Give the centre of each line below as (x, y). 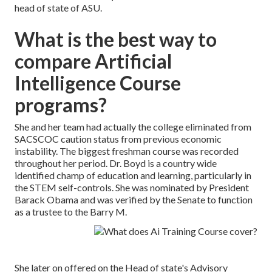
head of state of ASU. (58, 8)
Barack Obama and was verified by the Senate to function (134, 200)
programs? (61, 105)
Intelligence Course (98, 83)
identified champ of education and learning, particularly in (133, 175)
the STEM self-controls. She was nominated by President (132, 188)
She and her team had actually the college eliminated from (133, 127)
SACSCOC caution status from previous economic (118, 139)
